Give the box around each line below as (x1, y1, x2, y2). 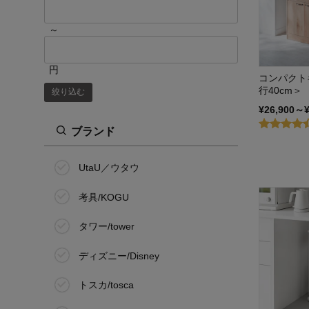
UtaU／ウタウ (79, 162, 139, 174)
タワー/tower (79, 221, 134, 232)
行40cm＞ (259, 84, 303, 96)
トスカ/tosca (79, 279, 134, 291)
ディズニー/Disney (79, 250, 159, 261)
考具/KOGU (79, 191, 129, 203)
